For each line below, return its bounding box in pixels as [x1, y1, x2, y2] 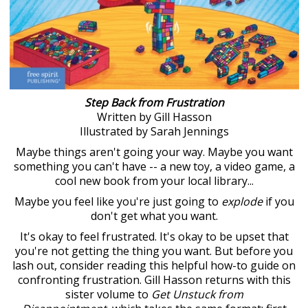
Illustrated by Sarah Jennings [79, 123, 229, 139]
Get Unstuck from [151, 286, 243, 302]
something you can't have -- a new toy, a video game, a [13, 158, 295, 174]
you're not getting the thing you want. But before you [15, 243, 293, 258]
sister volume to [65, 286, 151, 302]
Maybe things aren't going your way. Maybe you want [15, 144, 293, 159]
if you [262, 193, 294, 209]
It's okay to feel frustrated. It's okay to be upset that [19, 228, 289, 244]
